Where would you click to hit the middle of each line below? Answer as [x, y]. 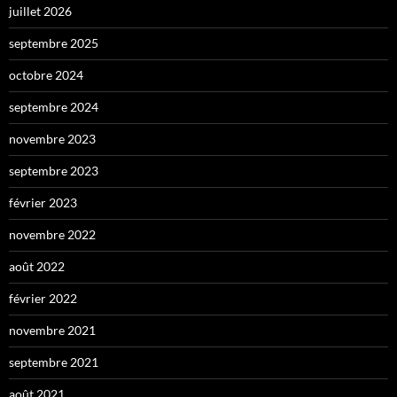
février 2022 [43, 298]
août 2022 [37, 266]
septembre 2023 [54, 170]
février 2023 [43, 202]
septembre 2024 [54, 106]
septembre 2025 [54, 43]
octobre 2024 [46, 74]
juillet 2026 [40, 11]
